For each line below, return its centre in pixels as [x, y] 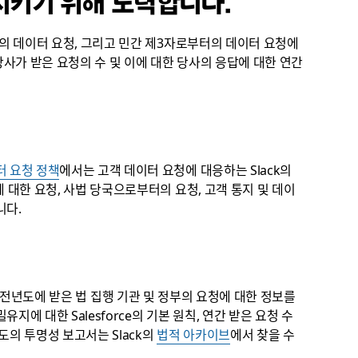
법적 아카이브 [193, 334]
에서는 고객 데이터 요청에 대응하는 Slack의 [176, 169]
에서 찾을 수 [262, 334]
